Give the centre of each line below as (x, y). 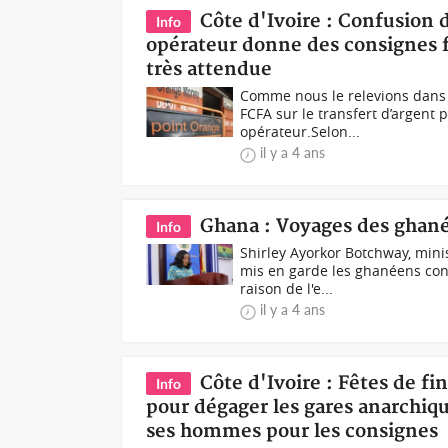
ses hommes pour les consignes (292, 431)
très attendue (209, 69)
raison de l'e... (287, 288)
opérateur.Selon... (300, 131)
